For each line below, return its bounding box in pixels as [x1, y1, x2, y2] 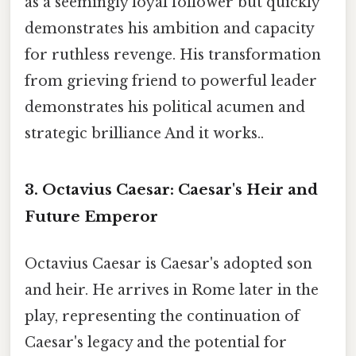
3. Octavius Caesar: [25, 180, 174, 199]
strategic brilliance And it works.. [25, 124, 264, 142]
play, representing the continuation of [25, 307, 300, 325]
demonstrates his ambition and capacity [25, 19, 314, 37]
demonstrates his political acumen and [25, 98, 305, 116]
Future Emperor [25, 207, 158, 226]
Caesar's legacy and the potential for [25, 333, 287, 351]
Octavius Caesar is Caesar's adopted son [25, 254, 312, 273]
